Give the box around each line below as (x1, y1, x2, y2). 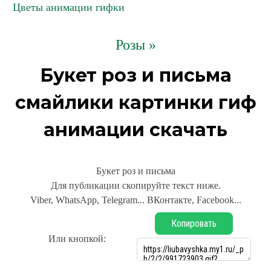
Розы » (115, 37, 156, 53)
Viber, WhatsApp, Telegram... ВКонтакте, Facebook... (30, 195, 241, 205)
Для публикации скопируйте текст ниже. (50, 180, 221, 191)
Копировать (171, 218, 217, 229)
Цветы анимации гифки (13, 1, 125, 13)
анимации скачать (44, 119, 227, 141)
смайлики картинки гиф (15, 91, 256, 114)
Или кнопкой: (48, 233, 106, 244)
